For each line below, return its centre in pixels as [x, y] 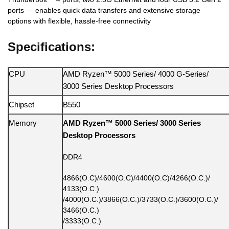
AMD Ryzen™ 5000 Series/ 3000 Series [132, 123]
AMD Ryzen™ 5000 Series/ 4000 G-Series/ [136, 74]
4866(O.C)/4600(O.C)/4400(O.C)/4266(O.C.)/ [136, 178]
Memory [23, 123]
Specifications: [51, 47]
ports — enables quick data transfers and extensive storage [104, 10]
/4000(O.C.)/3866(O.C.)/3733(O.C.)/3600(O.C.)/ [141, 199]
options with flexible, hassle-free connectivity [79, 21]
